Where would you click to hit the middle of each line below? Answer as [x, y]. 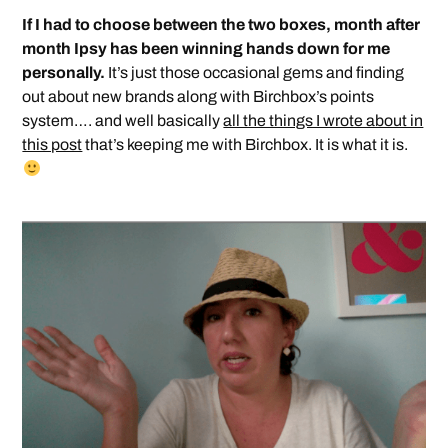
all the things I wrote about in [323, 120]
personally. [64, 72]
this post [52, 144]
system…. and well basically [123, 120]
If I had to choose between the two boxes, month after [221, 24]
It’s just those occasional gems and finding [255, 72]
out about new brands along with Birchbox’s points [198, 96]
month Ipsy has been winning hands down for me [206, 48]
